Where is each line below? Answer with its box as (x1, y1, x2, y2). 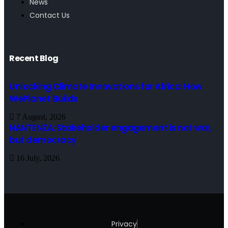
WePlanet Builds (9, 93, 78, 105)
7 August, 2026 (14, 112, 66, 121)
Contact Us (30, 10, 70, 20)
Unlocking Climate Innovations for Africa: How (9, 80, 202, 93)
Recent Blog (9, 52, 59, 64)
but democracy (9, 134, 76, 146)
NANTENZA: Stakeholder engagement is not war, (9, 122, 212, 134)
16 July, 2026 (14, 154, 60, 162)
